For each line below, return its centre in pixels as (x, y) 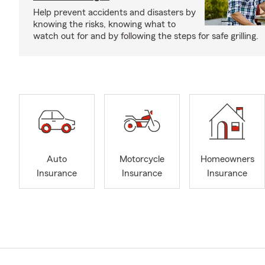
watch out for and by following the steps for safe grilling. (146, 36)
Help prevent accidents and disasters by (114, 12)
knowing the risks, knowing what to (104, 24)
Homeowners (227, 159)
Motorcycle (142, 159)
